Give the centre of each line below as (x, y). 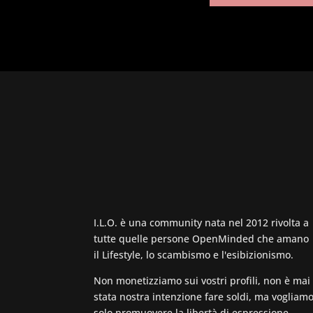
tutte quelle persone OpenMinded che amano (202, 238)
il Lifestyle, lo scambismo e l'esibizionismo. (194, 254)
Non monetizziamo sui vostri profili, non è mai (202, 280)
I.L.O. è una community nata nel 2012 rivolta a (202, 222)
